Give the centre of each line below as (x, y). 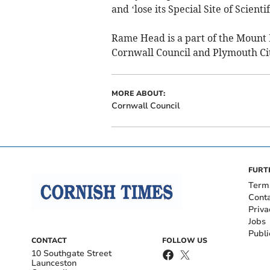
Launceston (54, 263)
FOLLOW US (185, 240)
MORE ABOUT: (138, 93)
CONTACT (49, 240)
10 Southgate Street (71, 253)
